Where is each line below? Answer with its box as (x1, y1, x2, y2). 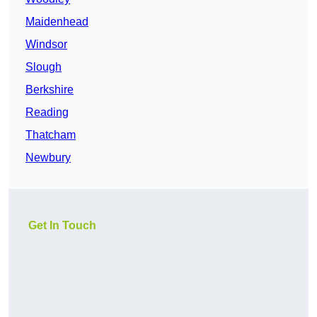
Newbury (25, 151, 71, 164)
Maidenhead (25, 16, 88, 28)
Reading (25, 106, 69, 119)
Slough (25, 61, 62, 74)
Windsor (25, 38, 67, 51)
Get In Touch (28, 219, 96, 232)
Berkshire (25, 83, 74, 96)
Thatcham (25, 129, 76, 142)
